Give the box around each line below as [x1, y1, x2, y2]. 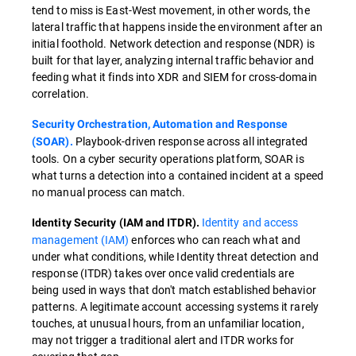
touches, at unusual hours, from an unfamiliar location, [32, 315, 304, 331]
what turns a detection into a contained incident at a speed [32, 168, 323, 184]
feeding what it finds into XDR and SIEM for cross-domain [32, 69, 317, 85]
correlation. [32, 86, 90, 102]
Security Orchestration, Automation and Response [32, 118, 288, 131]
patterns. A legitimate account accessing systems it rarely [32, 299, 319, 315]
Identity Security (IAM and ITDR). [32, 216, 199, 230]
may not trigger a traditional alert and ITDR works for [32, 332, 295, 348]
